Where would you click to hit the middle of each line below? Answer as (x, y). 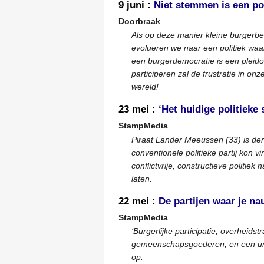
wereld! (145, 86)
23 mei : (138, 110)
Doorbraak (139, 21)
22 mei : (138, 201)
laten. (142, 178)
